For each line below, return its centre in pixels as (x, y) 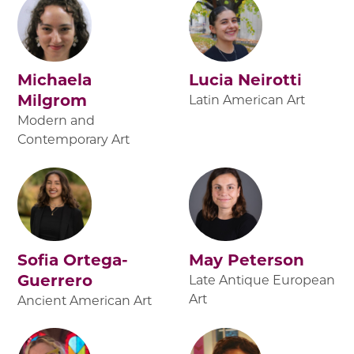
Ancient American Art (85, 300)
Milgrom (53, 101)
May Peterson (247, 260)
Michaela (55, 80)
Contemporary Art (74, 140)
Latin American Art (247, 100)
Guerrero (55, 280)
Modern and (56, 121)
